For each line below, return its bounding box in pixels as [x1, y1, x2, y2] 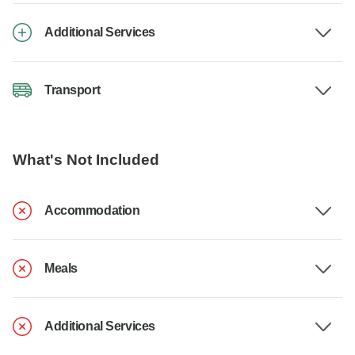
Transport [44, 83, 101, 97]
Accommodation [44, 204, 140, 218]
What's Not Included [13, 151, 159, 169]
